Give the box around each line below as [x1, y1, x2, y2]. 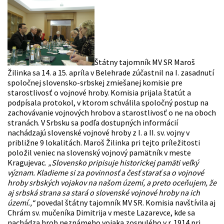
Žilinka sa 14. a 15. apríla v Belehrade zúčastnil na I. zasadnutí [7, 67, 214, 77]
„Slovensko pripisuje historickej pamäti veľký [48, 157, 198, 167]
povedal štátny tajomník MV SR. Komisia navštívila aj [35, 197, 215, 207]
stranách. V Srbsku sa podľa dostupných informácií [7, 117, 178, 127]
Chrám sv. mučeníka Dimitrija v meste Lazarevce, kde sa [7, 207, 195, 217]
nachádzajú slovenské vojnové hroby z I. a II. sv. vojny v [7, 127, 189, 137]
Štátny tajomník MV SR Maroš [94, 57, 195, 67]
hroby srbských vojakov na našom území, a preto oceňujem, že [7, 177, 216, 187]
